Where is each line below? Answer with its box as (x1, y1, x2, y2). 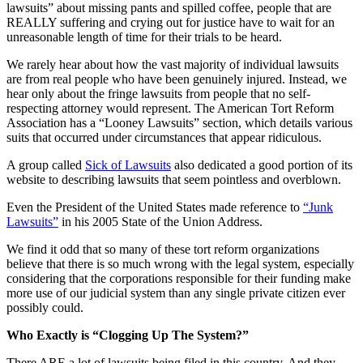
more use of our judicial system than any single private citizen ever (6, 285, 345, 300)
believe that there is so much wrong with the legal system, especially (6, 256, 354, 271)
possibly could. (6, 300, 83, 314)
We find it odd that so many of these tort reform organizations (6, 241, 319, 256)
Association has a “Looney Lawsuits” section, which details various (6, 115, 352, 130)
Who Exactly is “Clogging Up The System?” (6, 327, 249, 342)
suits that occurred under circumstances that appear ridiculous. (6, 130, 322, 144)
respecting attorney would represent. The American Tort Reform (6, 100, 334, 115)
